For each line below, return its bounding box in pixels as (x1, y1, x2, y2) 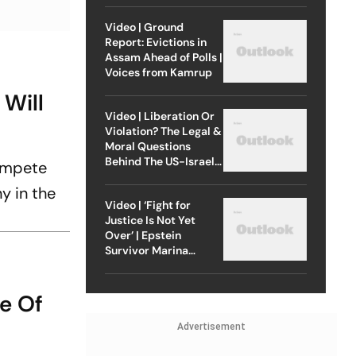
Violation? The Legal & (104, 123, 222, 138)
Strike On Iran (104, 168, 176, 184)
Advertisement (176, 320, 246, 332)
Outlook (104, 273, 147, 288)
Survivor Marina (104, 242, 188, 257)
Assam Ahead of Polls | (104, 49, 222, 64)
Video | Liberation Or (104, 108, 215, 123)
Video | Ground (104, 19, 184, 34)
